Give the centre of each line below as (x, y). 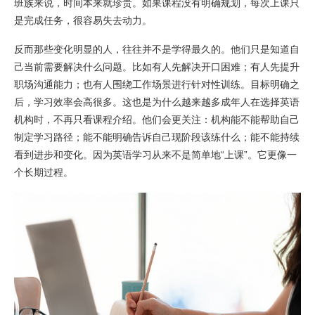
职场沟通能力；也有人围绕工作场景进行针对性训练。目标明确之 (157, 84)
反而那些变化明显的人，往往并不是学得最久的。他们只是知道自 (157, 49)
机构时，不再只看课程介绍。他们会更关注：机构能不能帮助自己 (157, 120)
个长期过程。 (44, 172)
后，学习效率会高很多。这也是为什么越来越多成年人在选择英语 (157, 102)
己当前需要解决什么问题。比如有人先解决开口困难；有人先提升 (157, 67)
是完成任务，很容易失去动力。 (83, 20)
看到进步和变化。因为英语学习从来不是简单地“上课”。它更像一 (155, 155)
